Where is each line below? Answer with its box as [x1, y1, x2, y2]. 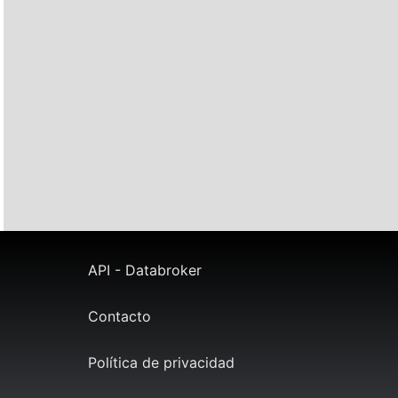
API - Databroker [87, 261, 202, 280]
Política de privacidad [87, 354, 235, 372]
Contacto [87, 307, 151, 326]
